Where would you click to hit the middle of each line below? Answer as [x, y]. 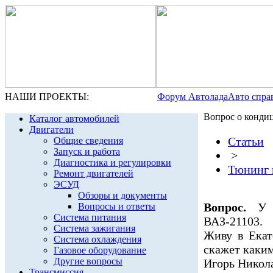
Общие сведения [88, 140]
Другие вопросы [88, 261]
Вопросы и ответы [117, 206]
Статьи [246, 141]
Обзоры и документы [122, 195]
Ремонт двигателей [94, 173]
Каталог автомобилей [74, 119]
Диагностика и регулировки [112, 162]
